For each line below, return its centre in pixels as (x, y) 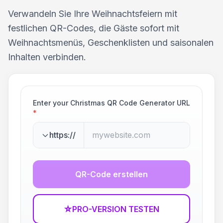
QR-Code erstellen (111, 174)
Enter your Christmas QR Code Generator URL (111, 103)
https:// (62, 135)
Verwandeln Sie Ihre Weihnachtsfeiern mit (93, 14)
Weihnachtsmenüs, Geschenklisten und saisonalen (111, 43)
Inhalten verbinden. (47, 57)
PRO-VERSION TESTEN (116, 209)
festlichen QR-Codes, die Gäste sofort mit (94, 28)
